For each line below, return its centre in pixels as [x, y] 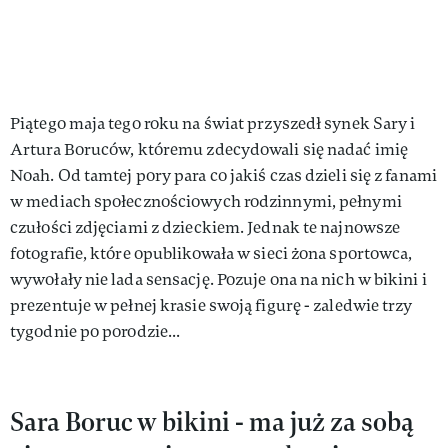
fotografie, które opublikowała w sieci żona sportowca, [211, 253]
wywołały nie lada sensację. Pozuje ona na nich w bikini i [218, 279]
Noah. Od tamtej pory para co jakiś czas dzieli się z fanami [223, 175]
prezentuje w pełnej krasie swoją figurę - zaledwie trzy [211, 305]
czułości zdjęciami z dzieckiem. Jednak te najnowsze [205, 227]
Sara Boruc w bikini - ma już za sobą [212, 421]
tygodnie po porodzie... [95, 331]
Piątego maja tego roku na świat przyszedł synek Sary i [213, 123]
